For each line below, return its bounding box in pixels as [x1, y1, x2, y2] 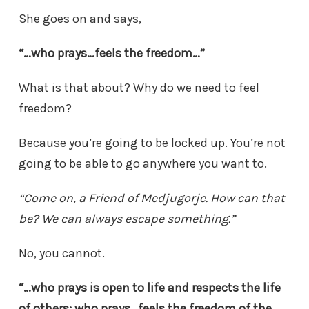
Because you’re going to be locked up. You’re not [19, 135, 286, 151]
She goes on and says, [19, 11, 141, 27]
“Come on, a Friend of [19, 190, 141, 206]
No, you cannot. [19, 246, 105, 261]
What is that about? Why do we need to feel [19, 80, 259, 96]
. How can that [206, 190, 285, 206]
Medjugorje [141, 190, 206, 206]
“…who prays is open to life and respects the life [19, 280, 281, 296]
